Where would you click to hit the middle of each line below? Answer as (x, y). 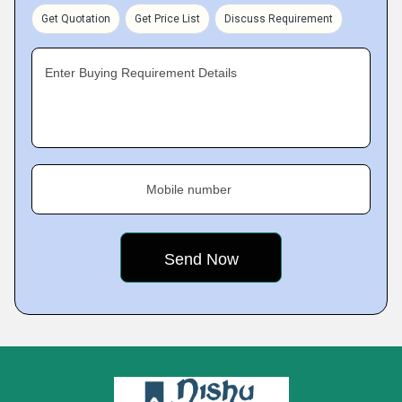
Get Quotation (76, 19)
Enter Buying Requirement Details (141, 73)
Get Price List (167, 19)
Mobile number (189, 189)
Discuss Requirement (279, 19)
